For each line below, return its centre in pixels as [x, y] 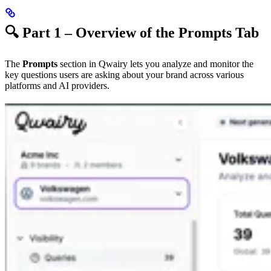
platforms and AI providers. [57, 86]
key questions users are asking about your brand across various [124, 75]
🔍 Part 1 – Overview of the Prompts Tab [132, 33]
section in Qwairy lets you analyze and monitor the [155, 64]
